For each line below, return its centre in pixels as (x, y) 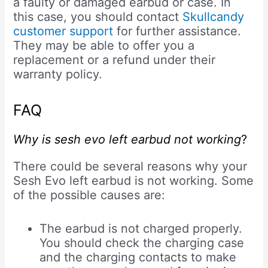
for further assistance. (177, 31)
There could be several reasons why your (130, 166)
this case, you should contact (98, 16)
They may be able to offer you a (104, 45)
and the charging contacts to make (138, 257)
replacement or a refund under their (115, 60)
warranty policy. (58, 74)
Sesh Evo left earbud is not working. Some (134, 180)
